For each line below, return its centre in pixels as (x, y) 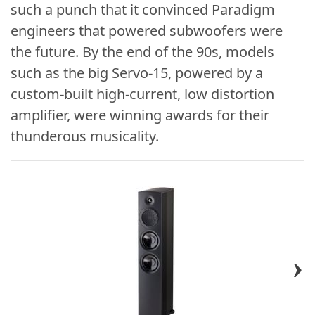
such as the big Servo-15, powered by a (137, 73)
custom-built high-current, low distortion (142, 94)
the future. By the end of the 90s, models (142, 52)
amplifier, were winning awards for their (140, 115)
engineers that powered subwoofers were (147, 31)
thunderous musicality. (85, 136)
